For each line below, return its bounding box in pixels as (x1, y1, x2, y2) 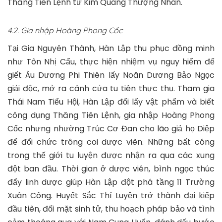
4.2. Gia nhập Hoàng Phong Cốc (7, 25, 122, 35)
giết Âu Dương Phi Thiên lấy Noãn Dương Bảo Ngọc (7, 69, 215, 81)
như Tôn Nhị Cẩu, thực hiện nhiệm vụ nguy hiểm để (7, 55, 215, 67)
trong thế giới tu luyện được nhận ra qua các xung (7, 149, 215, 161)
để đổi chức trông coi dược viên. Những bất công (7, 136, 215, 148)
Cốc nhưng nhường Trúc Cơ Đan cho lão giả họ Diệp (7, 122, 215, 134)
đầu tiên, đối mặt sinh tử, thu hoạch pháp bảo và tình (7, 203, 215, 215)
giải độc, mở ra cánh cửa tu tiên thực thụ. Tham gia (7, 82, 215, 94)
